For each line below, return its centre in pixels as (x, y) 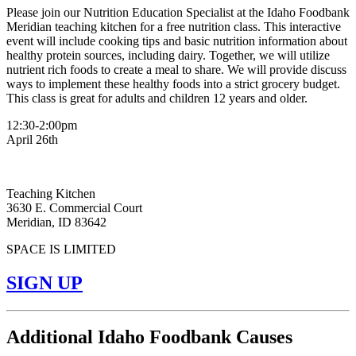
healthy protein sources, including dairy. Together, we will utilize (168, 55)
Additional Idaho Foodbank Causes (149, 337)
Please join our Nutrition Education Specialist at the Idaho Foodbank (178, 12)
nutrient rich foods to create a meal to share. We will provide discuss (176, 69)
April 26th (32, 139)
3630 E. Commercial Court (74, 207)
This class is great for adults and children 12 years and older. (159, 98)
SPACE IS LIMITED (61, 249)
